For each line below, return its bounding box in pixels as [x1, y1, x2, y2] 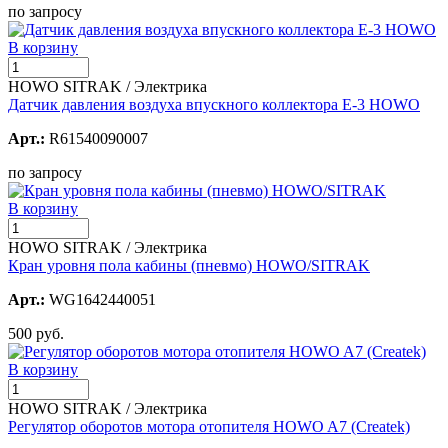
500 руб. [8, 324, 64, 342]
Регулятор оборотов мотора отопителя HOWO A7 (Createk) [8, 417, 410, 435]
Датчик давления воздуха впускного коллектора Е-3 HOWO [8, 95, 420, 113]
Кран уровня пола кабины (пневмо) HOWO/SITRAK [8, 256, 370, 274]
